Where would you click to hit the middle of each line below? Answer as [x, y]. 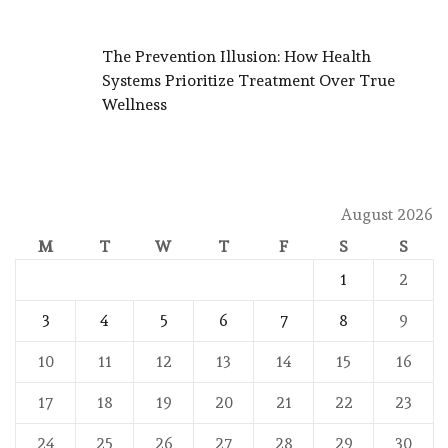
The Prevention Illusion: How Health [236, 57]
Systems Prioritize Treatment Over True [248, 81]
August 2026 [387, 214]
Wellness [134, 105]
